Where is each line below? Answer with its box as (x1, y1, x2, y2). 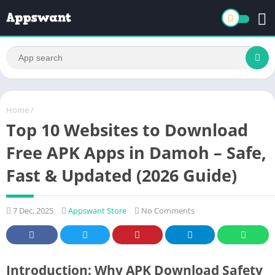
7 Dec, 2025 (11, 204, 53, 216)
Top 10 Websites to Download (6, 118, 248, 141)
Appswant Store (68, 204, 126, 216)
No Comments (139, 204, 195, 216)
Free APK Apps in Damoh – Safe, (6, 141, 266, 164)
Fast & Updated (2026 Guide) (6, 163, 237, 187)
